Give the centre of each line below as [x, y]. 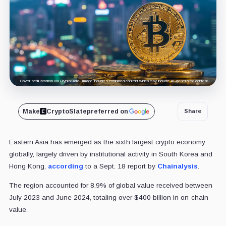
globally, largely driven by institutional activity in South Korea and [110, 154]
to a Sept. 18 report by [120, 166]
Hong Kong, [28, 166]
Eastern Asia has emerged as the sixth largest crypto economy [107, 142]
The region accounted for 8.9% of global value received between [110, 185]
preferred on [107, 111]
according [65, 166]
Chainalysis [177, 166]
